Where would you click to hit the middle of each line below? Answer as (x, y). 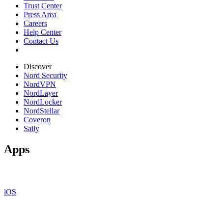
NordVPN (40, 84)
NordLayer (41, 93)
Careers (35, 24)
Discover (38, 67)
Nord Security (45, 76)
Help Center (42, 32)
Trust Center (43, 6)
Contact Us (41, 41)
